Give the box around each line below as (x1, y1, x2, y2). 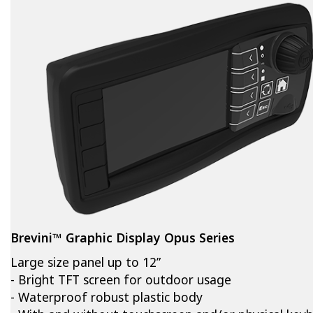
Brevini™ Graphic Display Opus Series (10, 229, 235, 247)
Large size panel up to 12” (10, 254, 161, 271)
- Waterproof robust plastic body (10, 289, 203, 306)
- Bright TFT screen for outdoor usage (10, 271, 231, 289)
